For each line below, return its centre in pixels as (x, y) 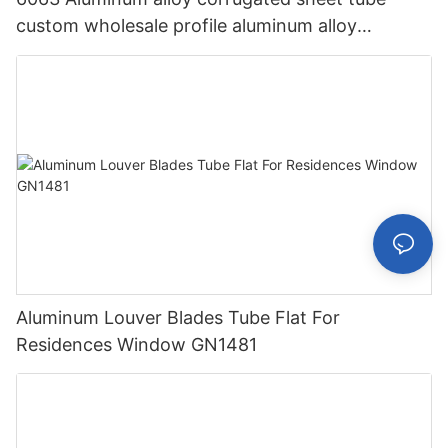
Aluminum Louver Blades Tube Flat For (178, 317)
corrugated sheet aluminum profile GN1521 (196, 53)
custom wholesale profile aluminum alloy (186, 26)
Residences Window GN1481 (136, 344)
